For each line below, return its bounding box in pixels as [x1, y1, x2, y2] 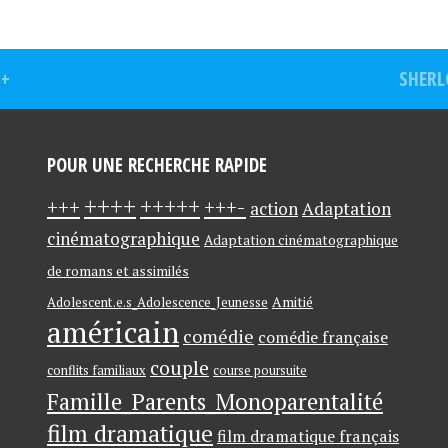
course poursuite [213, 362, 307, 379]
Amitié [272, 292, 313, 311]
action [250, 197, 298, 220]
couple [150, 355, 209, 380]
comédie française [258, 327, 388, 348]
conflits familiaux [47, 362, 146, 379]
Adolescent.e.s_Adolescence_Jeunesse [47, 293, 268, 311]
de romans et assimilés [47, 262, 189, 280]
